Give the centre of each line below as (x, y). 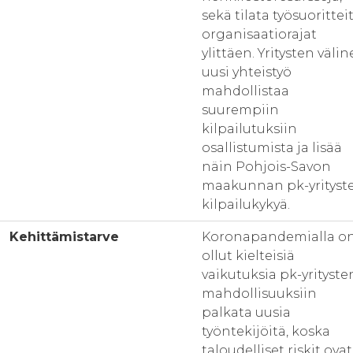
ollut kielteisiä (248, 256)
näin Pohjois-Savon (266, 167)
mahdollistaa (245, 91)
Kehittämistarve (64, 237)
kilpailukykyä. (246, 204)
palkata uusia (246, 312)
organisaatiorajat (259, 34)
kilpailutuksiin (249, 129)
